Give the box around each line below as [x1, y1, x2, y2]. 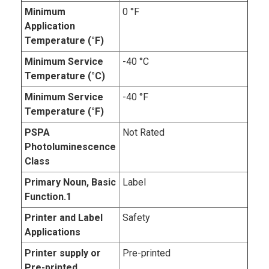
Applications [25, 226, 80, 238]
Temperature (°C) [25, 70, 105, 82]
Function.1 [25, 190, 71, 202]
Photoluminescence [25, 141, 116, 153]
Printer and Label [25, 211, 103, 223]
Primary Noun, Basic [25, 176, 116, 188]
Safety [122, 211, 150, 223]
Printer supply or [25, 247, 101, 259]
